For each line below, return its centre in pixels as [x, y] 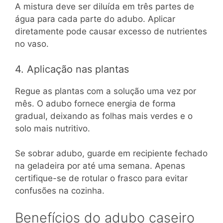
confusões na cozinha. [60, 191]
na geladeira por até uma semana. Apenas [100, 166]
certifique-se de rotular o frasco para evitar [101, 178]
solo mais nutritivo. [53, 128]
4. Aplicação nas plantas [72, 69]
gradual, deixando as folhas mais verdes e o [104, 116]
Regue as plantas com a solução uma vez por [106, 91]
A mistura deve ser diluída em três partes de [105, 7]
